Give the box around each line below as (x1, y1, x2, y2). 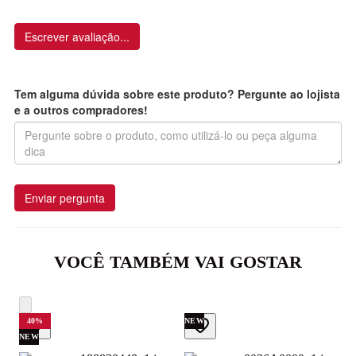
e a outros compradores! (14, 101, 148, 118)
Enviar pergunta (25, 189, 105, 206)
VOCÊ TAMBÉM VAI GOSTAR (54, 251, 302, 272)
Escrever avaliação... (25, 28, 130, 44)
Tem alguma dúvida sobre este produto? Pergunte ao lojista (14, 85, 340, 102)
